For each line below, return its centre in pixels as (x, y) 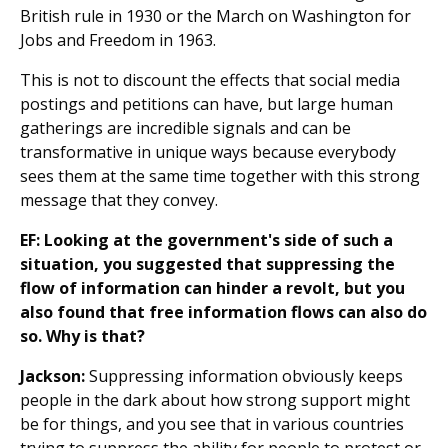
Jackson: (52, 376)
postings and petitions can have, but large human (206, 104)
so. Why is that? (82, 336)
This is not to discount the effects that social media (210, 80)
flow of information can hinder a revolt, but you (212, 288)
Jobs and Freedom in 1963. (118, 40)
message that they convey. (119, 200)
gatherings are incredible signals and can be (185, 128)
